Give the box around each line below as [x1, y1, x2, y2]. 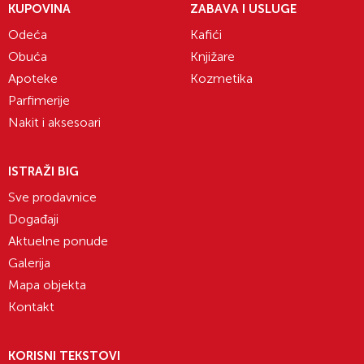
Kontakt [8, 299, 54, 315]
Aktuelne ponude [8, 233, 108, 249]
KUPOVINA [8, 2, 71, 17]
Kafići [190, 27, 222, 43]
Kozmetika [190, 71, 253, 87]
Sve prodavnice [8, 189, 97, 206]
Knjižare [190, 49, 235, 65]
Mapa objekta [8, 277, 86, 293]
